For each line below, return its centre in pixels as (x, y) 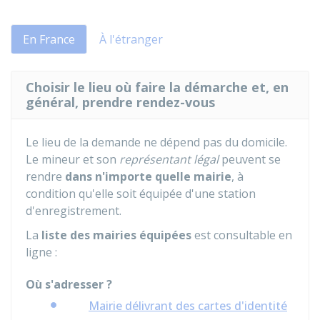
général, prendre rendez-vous (120, 102)
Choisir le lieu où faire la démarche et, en (157, 87)
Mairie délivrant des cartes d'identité (188, 306)
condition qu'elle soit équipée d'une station (141, 194)
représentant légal (169, 159)
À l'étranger (131, 39)
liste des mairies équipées (116, 235)
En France (49, 39)
